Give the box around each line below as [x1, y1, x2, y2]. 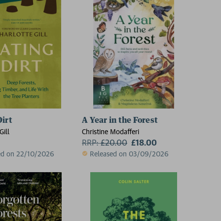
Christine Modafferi [82, 127, 139, 136]
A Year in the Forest [82, 116, 158, 124]
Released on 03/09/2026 [90, 149, 169, 158]
